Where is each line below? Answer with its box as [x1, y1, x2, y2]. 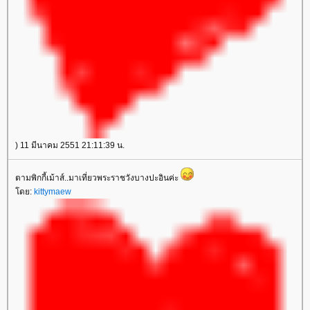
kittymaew [34, 187, 71, 197]
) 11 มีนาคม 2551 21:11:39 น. [15, 140, 125, 150]
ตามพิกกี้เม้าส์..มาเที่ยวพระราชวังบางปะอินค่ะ [15, 173, 181, 183]
